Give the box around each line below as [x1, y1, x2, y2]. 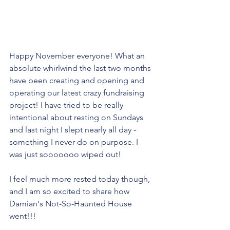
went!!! [9, 211, 36, 221]
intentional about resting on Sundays [9, 112, 145, 122]
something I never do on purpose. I [9, 137, 140, 147]
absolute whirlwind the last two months [9, 63, 153, 73]
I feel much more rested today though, [9, 174, 152, 184]
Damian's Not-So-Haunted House [9, 199, 134, 208]
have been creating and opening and [9, 75, 146, 85]
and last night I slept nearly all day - [9, 125, 138, 135]
